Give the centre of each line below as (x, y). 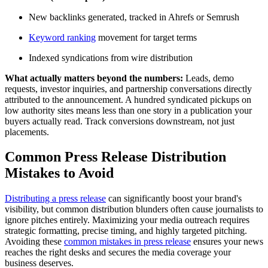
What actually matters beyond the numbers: (94, 78)
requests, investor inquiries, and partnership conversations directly (128, 89)
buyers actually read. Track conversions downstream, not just (120, 121)
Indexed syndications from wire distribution (111, 57)
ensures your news (227, 242)
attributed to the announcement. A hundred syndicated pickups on (128, 99)
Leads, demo (208, 78)
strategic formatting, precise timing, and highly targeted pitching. (126, 231)
